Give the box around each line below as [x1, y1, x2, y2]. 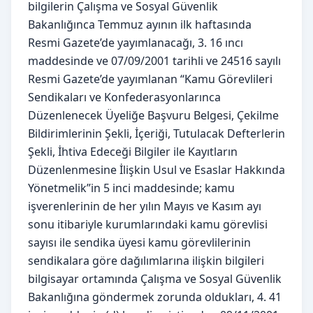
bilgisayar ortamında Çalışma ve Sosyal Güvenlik [28, 270, 282, 286]
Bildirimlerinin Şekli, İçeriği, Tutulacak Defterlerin [28, 125, 285, 141]
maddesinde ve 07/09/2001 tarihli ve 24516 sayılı [28, 52, 281, 68]
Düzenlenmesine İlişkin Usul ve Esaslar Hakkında [28, 161, 285, 177]
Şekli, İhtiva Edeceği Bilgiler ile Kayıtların [28, 143, 238, 159]
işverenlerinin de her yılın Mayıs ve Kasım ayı [28, 198, 261, 214]
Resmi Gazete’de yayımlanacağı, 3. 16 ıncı [28, 34, 243, 50]
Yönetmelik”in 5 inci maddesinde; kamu [28, 180, 235, 196]
